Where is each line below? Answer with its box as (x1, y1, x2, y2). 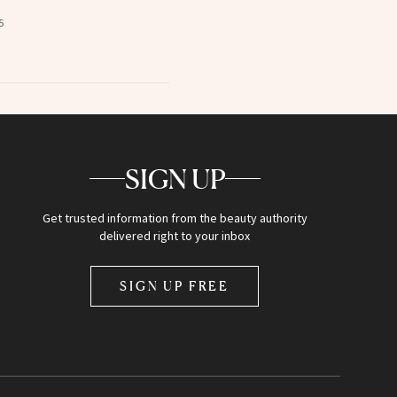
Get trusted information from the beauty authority (42, 209, 307, 226)
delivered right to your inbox (99, 227, 251, 244)
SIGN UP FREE (120, 277, 230, 293)
